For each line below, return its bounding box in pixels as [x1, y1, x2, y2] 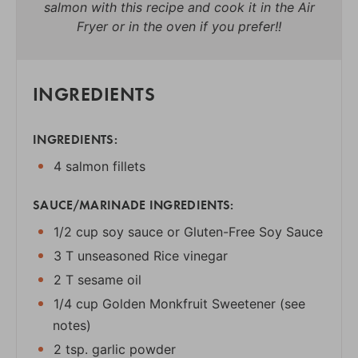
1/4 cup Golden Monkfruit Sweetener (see [50, 295, 305, 312]
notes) [53, 316, 91, 333]
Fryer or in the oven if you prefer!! [77, 18, 281, 34]
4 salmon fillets [50, 157, 145, 174]
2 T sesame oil [50, 271, 141, 288]
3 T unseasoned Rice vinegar [50, 247, 232, 264]
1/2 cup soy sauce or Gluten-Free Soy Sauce [50, 223, 323, 240]
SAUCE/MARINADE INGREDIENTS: [33, 196, 234, 213]
